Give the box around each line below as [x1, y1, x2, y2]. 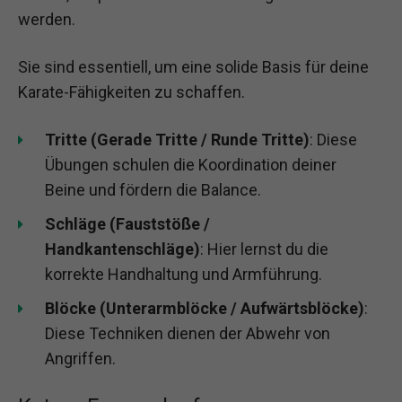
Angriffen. [45, 349, 116, 369]
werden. [18, 9, 75, 29]
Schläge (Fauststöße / [45, 214, 210, 234]
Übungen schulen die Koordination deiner [45, 155, 336, 175]
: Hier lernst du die [200, 240, 328, 259]
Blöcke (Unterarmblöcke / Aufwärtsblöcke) [45, 299, 364, 319]
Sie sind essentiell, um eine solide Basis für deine [18, 57, 369, 77]
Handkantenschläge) [45, 240, 200, 259]
